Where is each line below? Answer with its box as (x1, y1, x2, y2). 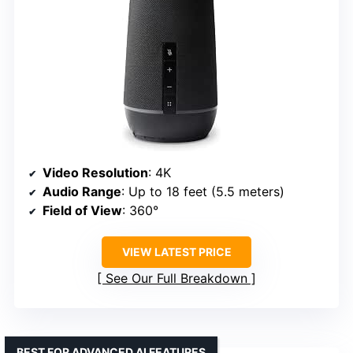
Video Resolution (43, 164, 148, 180)
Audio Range (43, 183, 121, 199)
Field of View (43, 202, 122, 218)
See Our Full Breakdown (106, 269, 247, 286)
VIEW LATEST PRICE (121, 244, 232, 258)
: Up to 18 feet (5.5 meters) (121, 183, 284, 199)
